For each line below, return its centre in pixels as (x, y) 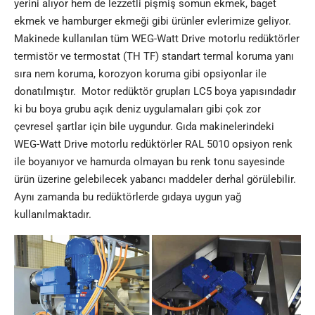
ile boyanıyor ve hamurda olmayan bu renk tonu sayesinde (149, 162)
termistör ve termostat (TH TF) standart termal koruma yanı (154, 57)
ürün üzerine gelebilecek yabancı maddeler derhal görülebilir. (155, 180)
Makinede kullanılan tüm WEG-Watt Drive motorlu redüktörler (157, 39)
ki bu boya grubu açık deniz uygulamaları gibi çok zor (137, 109)
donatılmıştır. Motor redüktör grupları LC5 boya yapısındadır (155, 92)
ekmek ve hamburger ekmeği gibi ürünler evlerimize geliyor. (154, 21)
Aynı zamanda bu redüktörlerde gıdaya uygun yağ (128, 197)
